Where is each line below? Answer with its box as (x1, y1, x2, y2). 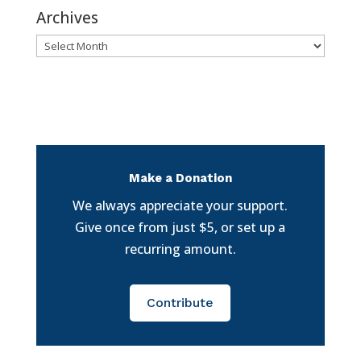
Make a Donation (128, 170, 232, 185)
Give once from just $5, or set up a (75, 218, 286, 236)
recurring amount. (124, 239, 236, 258)
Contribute (147, 295, 214, 311)
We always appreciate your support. (73, 196, 288, 214)
